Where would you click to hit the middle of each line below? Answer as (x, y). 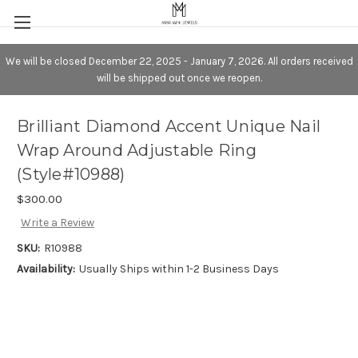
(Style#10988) (71, 174)
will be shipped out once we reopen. (179, 78)
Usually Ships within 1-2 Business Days (179, 269)
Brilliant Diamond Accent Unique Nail (169, 126)
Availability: (46, 269)
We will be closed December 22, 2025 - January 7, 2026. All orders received (179, 61)
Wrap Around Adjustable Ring (137, 150)
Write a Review (57, 223)
